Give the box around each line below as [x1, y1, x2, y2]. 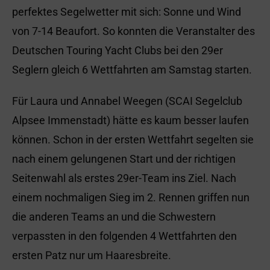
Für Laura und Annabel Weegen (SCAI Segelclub [12, 95, 242, 107]
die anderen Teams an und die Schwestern [12, 210, 216, 223]
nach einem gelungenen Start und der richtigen [12, 152, 236, 165]
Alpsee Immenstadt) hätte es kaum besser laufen [12, 114, 249, 127]
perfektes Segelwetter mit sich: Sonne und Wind [12, 5, 241, 18]
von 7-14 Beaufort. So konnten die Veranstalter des [12, 25, 255, 37]
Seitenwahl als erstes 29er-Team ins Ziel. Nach [12, 172, 236, 184]
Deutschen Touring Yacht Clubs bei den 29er [12, 44, 223, 57]
